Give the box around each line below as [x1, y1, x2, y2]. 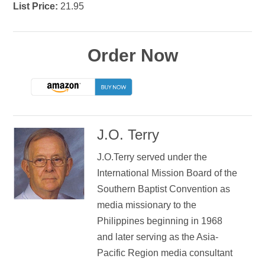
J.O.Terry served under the [96, 151, 207, 162]
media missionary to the [96, 199, 196, 210]
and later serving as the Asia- [96, 231, 218, 242]
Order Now [87, 45, 178, 65]
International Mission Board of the [96, 167, 237, 178]
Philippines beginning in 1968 [96, 215, 222, 226]
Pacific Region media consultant [96, 247, 232, 258]
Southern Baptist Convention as [96, 183, 230, 194]
